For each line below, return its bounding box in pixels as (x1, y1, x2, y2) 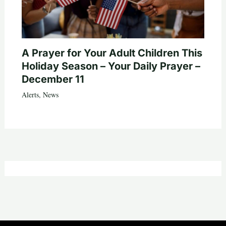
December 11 (21, 73, 84, 86)
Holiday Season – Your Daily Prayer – (21, 60, 200, 73)
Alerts (21, 90, 39, 100)
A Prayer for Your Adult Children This (21, 47, 202, 60)
